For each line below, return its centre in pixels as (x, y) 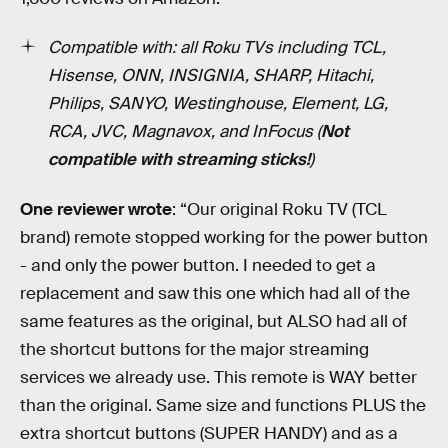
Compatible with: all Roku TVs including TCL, (217, 48)
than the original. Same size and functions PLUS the (223, 405)
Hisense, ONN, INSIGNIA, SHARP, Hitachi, (211, 76)
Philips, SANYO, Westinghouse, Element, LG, (218, 104)
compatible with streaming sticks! (179, 160)
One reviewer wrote (96, 209)
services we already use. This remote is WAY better (218, 377)
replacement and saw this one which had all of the (215, 293)
